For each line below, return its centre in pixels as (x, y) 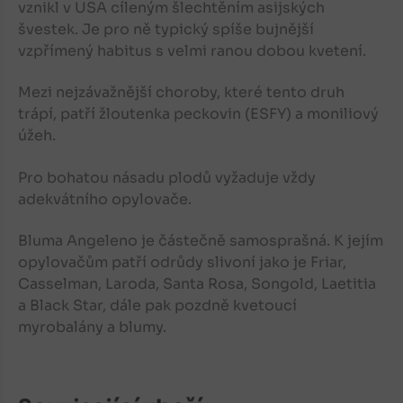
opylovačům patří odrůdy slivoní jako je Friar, (182, 263)
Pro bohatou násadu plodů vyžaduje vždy (167, 177)
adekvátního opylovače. (105, 199)
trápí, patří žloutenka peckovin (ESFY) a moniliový (198, 114)
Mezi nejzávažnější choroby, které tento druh (181, 93)
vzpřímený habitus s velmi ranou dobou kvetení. (192, 51)
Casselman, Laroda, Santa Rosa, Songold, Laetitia (197, 284)
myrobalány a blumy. (92, 327)
